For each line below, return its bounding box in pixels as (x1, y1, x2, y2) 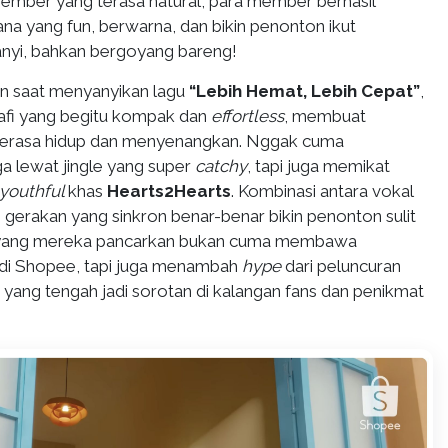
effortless (211, 106, 284, 126)
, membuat (284, 106, 366, 126)
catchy (195, 156, 247, 176)
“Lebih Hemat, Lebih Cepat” (189, 81, 420, 101)
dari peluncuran (285, 256, 401, 276)
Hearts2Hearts (107, 181, 231, 201)
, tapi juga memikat (247, 156, 390, 176)
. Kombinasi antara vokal (231, 181, 413, 201)
